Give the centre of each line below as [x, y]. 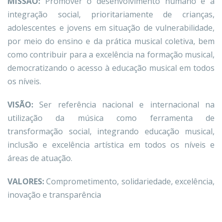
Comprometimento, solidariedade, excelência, [131, 181]
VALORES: [27, 181]
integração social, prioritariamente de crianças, [111, 14]
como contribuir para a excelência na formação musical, [111, 55]
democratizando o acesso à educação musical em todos [111, 68]
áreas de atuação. [40, 158]
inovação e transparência [54, 195]
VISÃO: [24, 105]
